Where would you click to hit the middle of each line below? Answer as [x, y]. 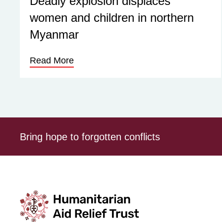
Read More [52, 60]
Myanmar [54, 34]
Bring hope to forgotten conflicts [90, 137]
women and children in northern [112, 18]
